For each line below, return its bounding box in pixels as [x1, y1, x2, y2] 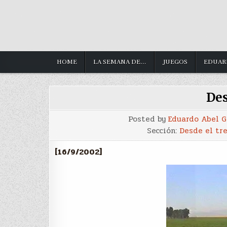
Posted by [128, 113, 168, 126]
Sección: [147, 125, 179, 137]
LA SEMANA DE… [93, 58, 146, 66]
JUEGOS [163, 58, 187, 66]
